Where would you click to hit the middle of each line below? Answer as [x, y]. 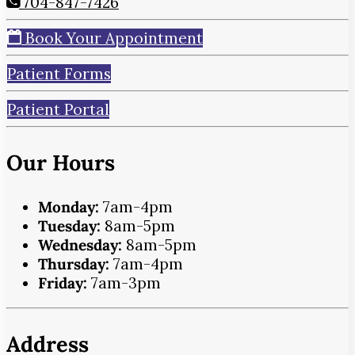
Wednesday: [80, 245]
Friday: [63, 283]
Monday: [69, 207]
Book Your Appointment [112, 38]
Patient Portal [58, 109]
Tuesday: [69, 226]
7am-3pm [124, 283]
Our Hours [61, 163]
